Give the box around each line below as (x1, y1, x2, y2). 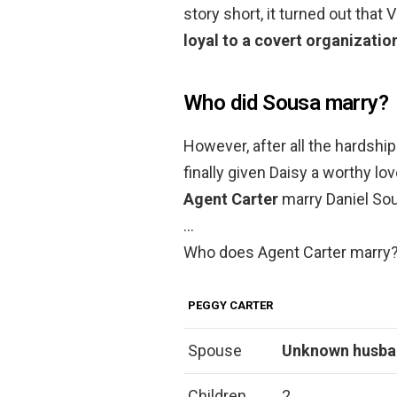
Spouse (188, 341, 242, 360)
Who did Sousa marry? (183, 90, 388, 115)
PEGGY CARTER (188, 299, 273, 312)
